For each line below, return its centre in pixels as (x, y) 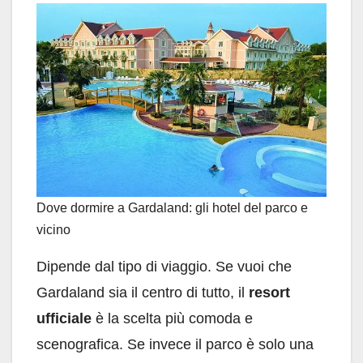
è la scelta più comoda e (172, 318)
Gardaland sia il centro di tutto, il (143, 292)
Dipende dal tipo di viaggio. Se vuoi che (164, 266)
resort (269, 292)
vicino (53, 229)
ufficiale (64, 318)
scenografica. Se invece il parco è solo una (175, 344)
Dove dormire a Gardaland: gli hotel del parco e (172, 207)
